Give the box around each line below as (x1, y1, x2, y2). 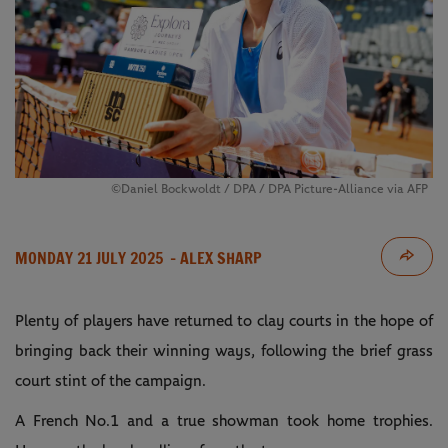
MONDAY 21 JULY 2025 (15, 247, 163, 270)
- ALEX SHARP (166, 247, 262, 270)
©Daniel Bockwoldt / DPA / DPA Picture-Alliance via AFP (110, 183, 428, 197)
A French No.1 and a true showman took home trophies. (15, 413, 433, 430)
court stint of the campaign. (15, 373, 206, 390)
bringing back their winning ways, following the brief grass (15, 343, 433, 360)
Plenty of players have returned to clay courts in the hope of (15, 313, 433, 330)
